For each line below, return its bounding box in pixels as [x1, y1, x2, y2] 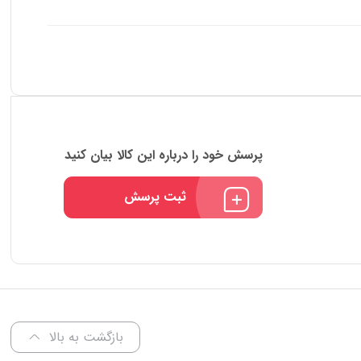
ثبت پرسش [123, 186, 186, 207]
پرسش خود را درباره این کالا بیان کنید [64, 144, 263, 165]
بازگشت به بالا [49, 326, 124, 347]
